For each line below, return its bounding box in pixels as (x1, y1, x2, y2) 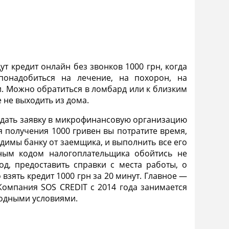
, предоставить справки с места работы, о (8, 158, 187, 170)
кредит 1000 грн (27, 170, 94, 181)
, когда (160, 60, 187, 72)
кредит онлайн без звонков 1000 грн (11, 60, 161, 72)
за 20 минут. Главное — (93, 170, 188, 181)
